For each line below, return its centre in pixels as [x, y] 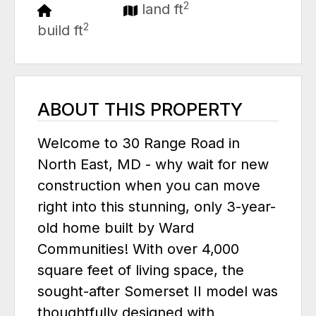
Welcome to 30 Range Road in [139, 144]
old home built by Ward [116, 228]
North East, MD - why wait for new [153, 165]
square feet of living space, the [141, 271]
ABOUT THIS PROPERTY [140, 110]
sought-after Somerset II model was [158, 292]
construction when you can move [149, 186]
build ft [60, 31]
